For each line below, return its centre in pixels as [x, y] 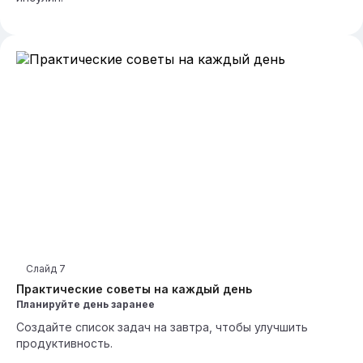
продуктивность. [64, 343]
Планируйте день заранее [85, 304]
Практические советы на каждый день [134, 289]
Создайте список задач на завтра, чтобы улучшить [162, 327]
